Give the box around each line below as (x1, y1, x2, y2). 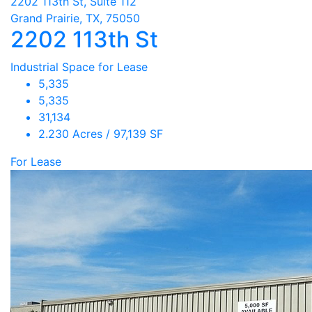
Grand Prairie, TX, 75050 (10, 11, 140, 25)
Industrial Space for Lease (10, 60, 148, 74)
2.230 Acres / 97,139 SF (38, 127, 163, 141)
